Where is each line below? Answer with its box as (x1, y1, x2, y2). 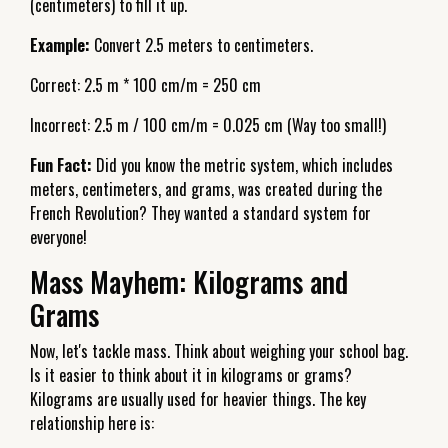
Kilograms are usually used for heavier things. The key (30, 386, 366, 411)
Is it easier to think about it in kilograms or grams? (30, 362, 352, 387)
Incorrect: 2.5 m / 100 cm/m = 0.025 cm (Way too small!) (30, 112, 386, 137)
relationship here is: (30, 410, 154, 435)
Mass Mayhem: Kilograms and (30, 260, 348, 302)
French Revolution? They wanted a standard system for (30, 200, 371, 225)
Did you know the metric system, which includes (92, 152, 393, 177)
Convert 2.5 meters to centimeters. (90, 32, 313, 57)
